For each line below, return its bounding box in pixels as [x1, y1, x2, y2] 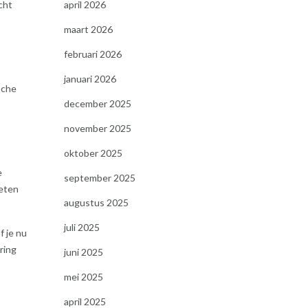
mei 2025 [63, 271, 103, 283]
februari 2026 [63, 48, 122, 60]
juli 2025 [63, 221, 100, 233]
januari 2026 [63, 73, 116, 85]
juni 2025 [63, 246, 103, 258]
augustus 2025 [63, 197, 129, 208]
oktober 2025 [63, 147, 122, 159]
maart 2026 [63, 23, 113, 35]
